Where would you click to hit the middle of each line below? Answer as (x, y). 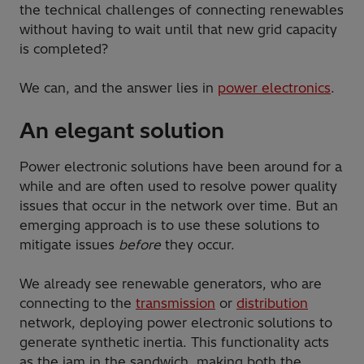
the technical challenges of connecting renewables (182, 10)
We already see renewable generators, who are (171, 284)
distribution (272, 303)
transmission (175, 303)
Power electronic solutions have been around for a (181, 167)
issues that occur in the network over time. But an (179, 206)
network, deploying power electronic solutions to (176, 323)
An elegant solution (122, 131)
